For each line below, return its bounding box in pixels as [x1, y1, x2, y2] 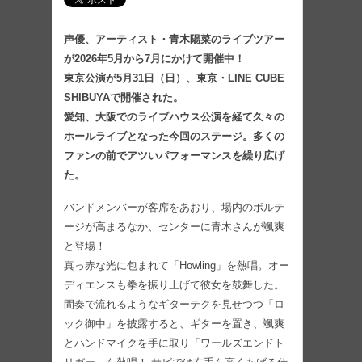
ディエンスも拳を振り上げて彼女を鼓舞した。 [64, 278, 284, 291]
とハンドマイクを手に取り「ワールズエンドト [64, 336, 284, 349]
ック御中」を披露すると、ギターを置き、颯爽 [64, 317, 284, 330]
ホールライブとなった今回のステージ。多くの [64, 129, 284, 142]
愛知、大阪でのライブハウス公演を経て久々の [64, 110, 284, 123]
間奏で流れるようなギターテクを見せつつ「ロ [64, 297, 284, 310]
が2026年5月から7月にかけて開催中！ [64, 52, 245, 65]
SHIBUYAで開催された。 [64, 90, 183, 103]
